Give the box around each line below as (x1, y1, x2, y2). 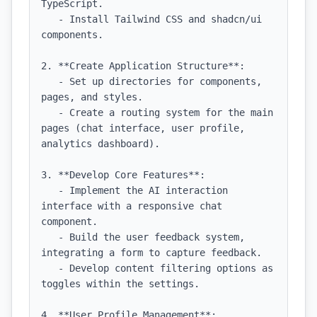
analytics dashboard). (41, 138, 160, 149)
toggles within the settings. (41, 278, 200, 289)
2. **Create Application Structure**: (41, 60, 245, 71)
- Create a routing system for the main (41, 107, 58, 118)
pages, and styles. (41, 91, 143, 103)
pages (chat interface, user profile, (41, 122, 245, 134)
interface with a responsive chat (41, 200, 222, 212)
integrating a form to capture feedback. (41, 247, 262, 258)
